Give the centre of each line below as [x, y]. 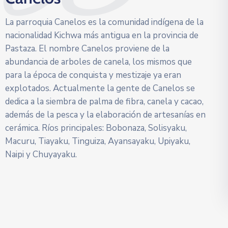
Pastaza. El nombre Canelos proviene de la [87, 49]
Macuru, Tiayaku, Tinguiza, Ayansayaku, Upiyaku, [98, 141]
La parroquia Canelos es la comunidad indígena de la [104, 22]
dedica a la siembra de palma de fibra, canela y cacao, [104, 102]
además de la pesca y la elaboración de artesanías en [105, 115]
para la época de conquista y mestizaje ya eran [93, 75]
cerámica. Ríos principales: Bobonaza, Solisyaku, [96, 128]
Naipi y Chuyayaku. [41, 154]
